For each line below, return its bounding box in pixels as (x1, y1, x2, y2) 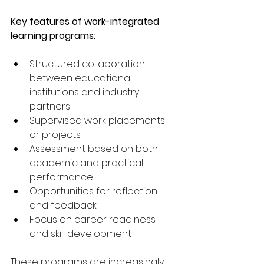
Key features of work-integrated (11, 14, 161, 28)
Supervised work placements (29, 113, 167, 127)
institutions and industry (29, 85, 141, 99)
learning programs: (11, 28, 95, 42)
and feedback (29, 198, 97, 212)
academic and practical (29, 156, 146, 170)
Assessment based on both (29, 141, 160, 156)
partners (29, 99, 70, 113)
